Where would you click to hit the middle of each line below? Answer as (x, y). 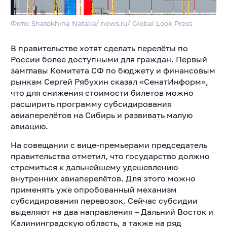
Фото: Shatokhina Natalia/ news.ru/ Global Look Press (101, 24)
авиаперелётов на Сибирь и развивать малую (101, 115)
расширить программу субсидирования (91, 104)
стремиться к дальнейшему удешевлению (94, 167)
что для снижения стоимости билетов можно (102, 93)
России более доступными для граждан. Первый (109, 60)
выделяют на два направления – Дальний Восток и (112, 212)
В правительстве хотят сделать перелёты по (99, 48)
